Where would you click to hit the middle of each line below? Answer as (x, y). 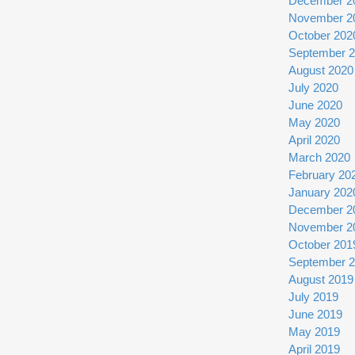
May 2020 (314, 123)
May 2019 (314, 332)
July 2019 (313, 297)
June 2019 (315, 315)
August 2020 (321, 71)
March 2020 (319, 158)
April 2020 (314, 140)
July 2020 (313, 88)
